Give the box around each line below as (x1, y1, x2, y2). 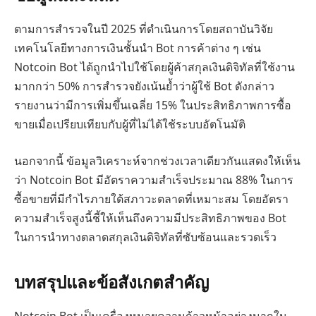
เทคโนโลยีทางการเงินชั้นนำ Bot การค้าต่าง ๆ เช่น (14, 40, 261, 56)
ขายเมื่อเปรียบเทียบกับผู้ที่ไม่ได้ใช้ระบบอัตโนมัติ (14, 116, 245, 133)
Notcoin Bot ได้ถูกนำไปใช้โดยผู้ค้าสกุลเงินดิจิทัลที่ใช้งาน (14, 59, 295, 75)
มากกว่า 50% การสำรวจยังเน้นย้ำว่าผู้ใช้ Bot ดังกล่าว (14, 78, 274, 95)
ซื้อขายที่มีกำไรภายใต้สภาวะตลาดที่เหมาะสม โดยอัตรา (14, 190, 288, 207)
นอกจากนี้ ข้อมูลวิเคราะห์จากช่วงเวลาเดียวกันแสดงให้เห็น (14, 152, 300, 169)
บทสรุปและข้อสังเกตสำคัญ (14, 270, 209, 294)
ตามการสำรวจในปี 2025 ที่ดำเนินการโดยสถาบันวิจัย (14, 21, 273, 37)
